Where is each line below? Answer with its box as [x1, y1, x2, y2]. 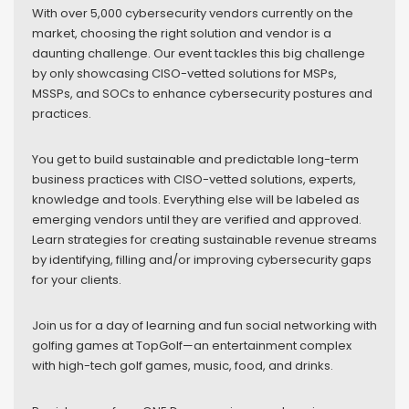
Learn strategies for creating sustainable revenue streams [32, 230, 377, 248]
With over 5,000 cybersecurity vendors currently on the [32, 4, 353, 22]
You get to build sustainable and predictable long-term [32, 150, 359, 168]
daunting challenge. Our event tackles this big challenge [32, 44, 365, 62]
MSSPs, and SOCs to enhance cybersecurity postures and [32, 84, 372, 102]
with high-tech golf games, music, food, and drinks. [32, 356, 333, 374]
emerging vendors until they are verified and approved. [32, 210, 362, 228]
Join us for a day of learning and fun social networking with [32, 316, 377, 334]
